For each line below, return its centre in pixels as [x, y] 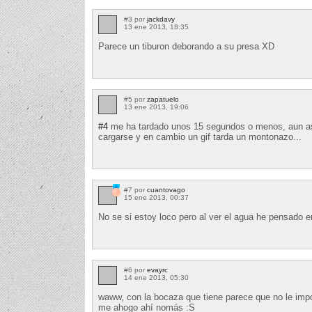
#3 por [135, 19]
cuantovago [166, 189]
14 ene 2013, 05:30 [156, 277]
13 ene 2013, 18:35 [156, 26]
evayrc [157, 270]
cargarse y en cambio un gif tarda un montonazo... [200, 136]
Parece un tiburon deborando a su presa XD [186, 46]
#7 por [135, 189]
